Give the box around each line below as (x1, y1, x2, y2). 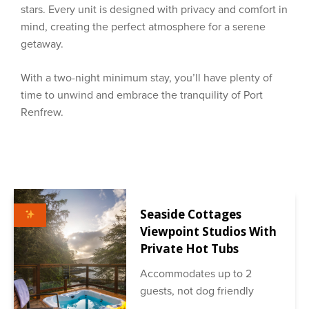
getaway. (21, 37, 63, 51)
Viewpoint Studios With (140, 223, 277, 239)
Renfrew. (21, 106, 63, 119)
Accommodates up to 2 (140, 266, 252, 281)
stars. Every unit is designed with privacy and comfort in (21, 3, 288, 17)
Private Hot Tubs (140, 241, 239, 257)
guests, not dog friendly (140, 283, 255, 298)
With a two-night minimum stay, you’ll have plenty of (21, 71, 272, 85)
